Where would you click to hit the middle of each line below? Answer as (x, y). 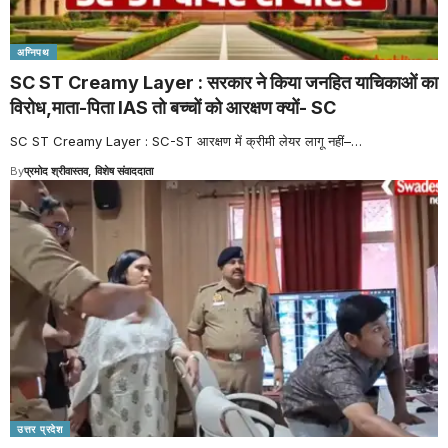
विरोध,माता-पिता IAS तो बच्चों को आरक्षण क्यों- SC (173, 108)
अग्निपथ (33, 52)
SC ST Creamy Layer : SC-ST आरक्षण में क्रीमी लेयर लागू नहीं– (180, 141)
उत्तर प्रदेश (40, 429)
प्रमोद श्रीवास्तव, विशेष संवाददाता (88, 171)
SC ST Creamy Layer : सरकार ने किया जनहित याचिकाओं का (224, 83)
